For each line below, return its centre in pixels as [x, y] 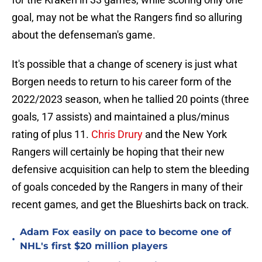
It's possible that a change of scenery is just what [125, 64]
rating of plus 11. [51, 135]
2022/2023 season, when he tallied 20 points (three [130, 99]
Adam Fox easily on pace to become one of [125, 232]
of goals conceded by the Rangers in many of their [127, 187]
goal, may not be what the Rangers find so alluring [127, 18]
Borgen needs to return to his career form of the [122, 82]
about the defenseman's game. [84, 35]
